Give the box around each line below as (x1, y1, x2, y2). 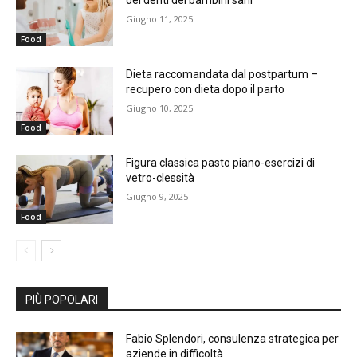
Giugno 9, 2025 (126, 190, 189, 203)
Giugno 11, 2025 (126, 13, 194, 25)
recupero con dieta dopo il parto (126, 82, 285, 96)
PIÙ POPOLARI (25, 293, 98, 307)
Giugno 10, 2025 (126, 101, 194, 114)
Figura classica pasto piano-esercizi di (126, 156, 316, 170)
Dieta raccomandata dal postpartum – (126, 67, 319, 80)
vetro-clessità (126, 171, 195, 185)
